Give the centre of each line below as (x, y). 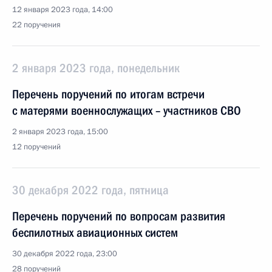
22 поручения (36, 25)
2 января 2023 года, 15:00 (60, 132)
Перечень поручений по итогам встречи (108, 94)
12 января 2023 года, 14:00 (63, 10)
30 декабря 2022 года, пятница (90, 190)
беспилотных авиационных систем (95, 233)
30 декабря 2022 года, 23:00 (65, 254)
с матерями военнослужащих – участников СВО (127, 110)
